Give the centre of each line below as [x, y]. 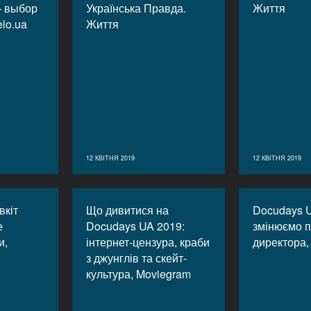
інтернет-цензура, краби [148, 242]
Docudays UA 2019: [135, 226]
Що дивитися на [127, 210]
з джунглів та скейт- [136, 258]
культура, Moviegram [138, 274]
